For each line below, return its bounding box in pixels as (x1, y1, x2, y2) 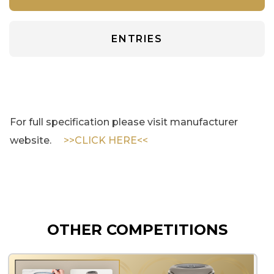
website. (10, 134, 64, 146)
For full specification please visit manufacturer (10, 116, 238, 128)
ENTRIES (111, 32, 163, 45)
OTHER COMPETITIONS (46, 220, 228, 239)
